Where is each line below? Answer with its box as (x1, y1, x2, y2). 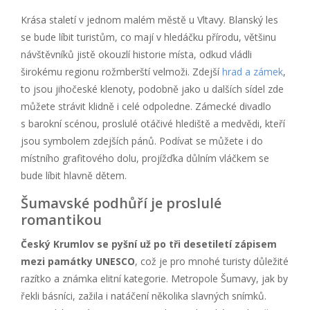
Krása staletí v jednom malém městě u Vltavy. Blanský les (21, 12, 278, 26)
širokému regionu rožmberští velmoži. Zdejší (21, 64, 222, 78)
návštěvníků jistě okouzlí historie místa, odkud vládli (21, 47, 252, 61)
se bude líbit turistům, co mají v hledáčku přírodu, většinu (21, 30, 276, 44)
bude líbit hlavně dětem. (21, 168, 127, 182)
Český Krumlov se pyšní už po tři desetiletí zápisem (21, 237, 277, 250)
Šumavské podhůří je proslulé (21, 193, 221, 212)
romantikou (21, 210, 102, 229)
